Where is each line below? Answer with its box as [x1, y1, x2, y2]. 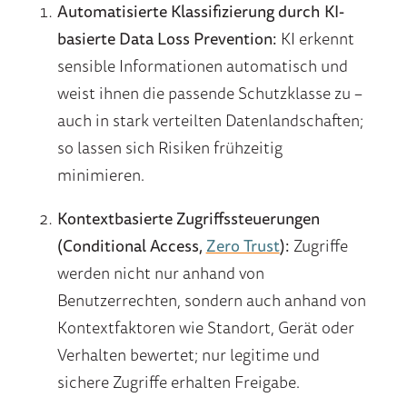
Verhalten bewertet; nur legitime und [56, 342, 320, 368]
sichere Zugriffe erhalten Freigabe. [56, 369, 300, 395]
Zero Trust [205, 233, 280, 259]
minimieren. [56, 162, 144, 188]
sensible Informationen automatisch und [56, 53, 348, 79]
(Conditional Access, [56, 233, 206, 259]
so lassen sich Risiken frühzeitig [56, 134, 283, 161]
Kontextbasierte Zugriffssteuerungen [56, 205, 320, 232]
